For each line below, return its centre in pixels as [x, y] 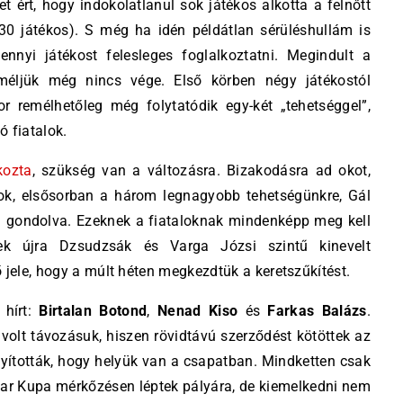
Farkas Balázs [317, 311]
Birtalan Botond [93, 311]
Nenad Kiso [197, 311]
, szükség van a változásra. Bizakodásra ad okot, [201, 170]
